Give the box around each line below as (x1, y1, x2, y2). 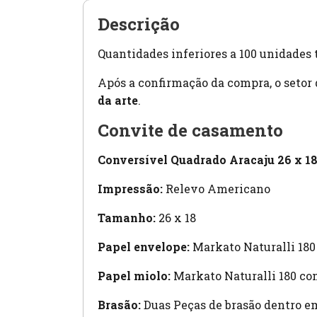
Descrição (98, 12, 180, 35)
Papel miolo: (98, 267, 171, 283)
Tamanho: (98, 209, 156, 225)
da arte (98, 92, 138, 108)
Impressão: (98, 180, 166, 196)
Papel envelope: (98, 238, 190, 254)
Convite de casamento (98, 118, 283, 142)
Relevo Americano (166, 180, 270, 196)
